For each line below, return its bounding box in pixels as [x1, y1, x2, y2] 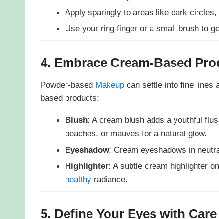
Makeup [95, 79, 124, 89]
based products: [40, 92, 99, 103]
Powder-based [40, 79, 95, 89]
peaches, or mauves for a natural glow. [65, 129, 207, 139]
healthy [65, 175, 91, 185]
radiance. [91, 175, 128, 185]
